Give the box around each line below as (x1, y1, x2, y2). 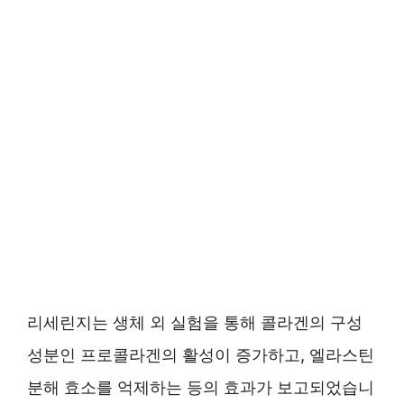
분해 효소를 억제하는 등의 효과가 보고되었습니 (27, 378, 374, 397)
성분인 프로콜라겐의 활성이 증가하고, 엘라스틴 (27, 345, 374, 364)
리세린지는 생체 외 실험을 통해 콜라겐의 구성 (27, 313, 363, 332)
